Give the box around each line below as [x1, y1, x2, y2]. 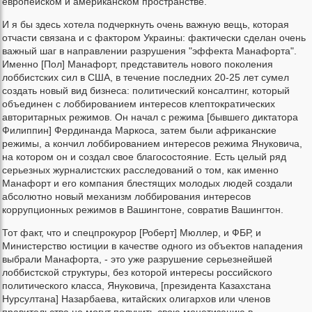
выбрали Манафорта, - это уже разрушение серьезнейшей [2, 253, 272, 265]
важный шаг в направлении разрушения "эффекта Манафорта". [2, 45, 297, 57]
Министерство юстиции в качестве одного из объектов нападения [2, 240, 303, 252]
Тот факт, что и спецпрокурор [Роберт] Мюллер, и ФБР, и [2, 227, 261, 239]
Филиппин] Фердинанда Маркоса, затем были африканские [2, 125, 276, 136]
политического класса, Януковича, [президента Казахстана [2, 280, 271, 292]
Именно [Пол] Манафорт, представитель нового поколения [2, 58, 273, 70]
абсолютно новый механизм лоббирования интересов [2, 191, 251, 203]
